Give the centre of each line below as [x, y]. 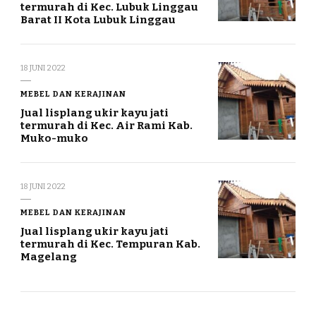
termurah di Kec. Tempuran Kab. [110, 244]
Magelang [49, 257]
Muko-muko [54, 139]
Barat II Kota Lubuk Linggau [98, 20]
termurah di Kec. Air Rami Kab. [107, 126]
